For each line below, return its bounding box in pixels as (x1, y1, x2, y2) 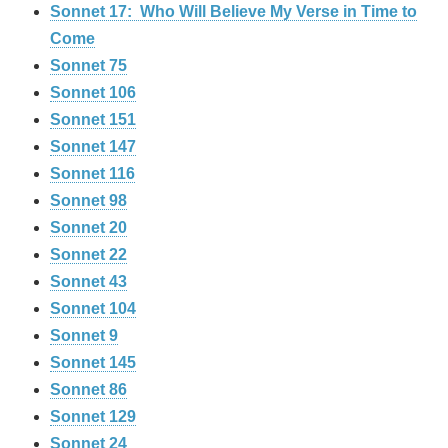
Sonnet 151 (50, 111, 136, 129)
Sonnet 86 (50, 381, 127, 399)
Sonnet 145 (50, 354, 136, 372)
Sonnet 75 (50, 57, 127, 75)
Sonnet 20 (50, 219, 127, 237)
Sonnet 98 (50, 192, 127, 210)
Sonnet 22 (50, 246, 127, 264)
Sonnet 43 (50, 273, 127, 291)
